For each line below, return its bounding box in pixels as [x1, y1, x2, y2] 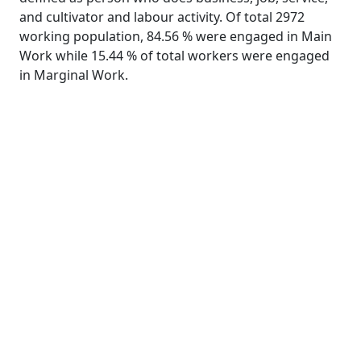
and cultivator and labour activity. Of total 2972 [19, 8, 305, 26]
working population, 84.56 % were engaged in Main [19, 27, 332, 45]
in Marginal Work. [19, 66, 128, 84]
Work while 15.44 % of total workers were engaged [19, 47, 330, 64]
